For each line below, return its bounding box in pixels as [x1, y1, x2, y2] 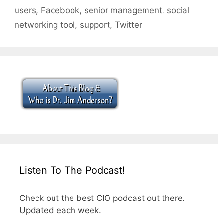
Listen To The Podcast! [19, 164, 125, 176]
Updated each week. [19, 205, 101, 215]
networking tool [15, 19, 75, 30]
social [167, 5, 189, 15]
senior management [84, 5, 162, 15]
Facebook [41, 5, 79, 15]
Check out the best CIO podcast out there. [19, 193, 185, 203]
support [80, 19, 110, 30]
